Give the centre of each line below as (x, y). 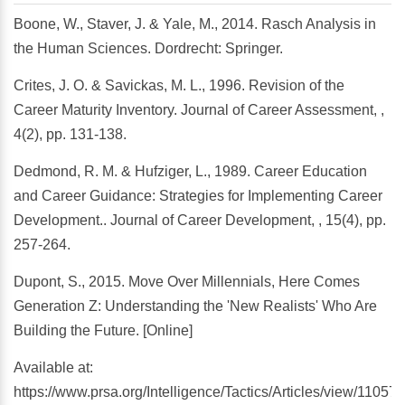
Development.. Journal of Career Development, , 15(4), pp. (200, 221)
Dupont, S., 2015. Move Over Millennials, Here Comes (187, 282)
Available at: (53, 368)
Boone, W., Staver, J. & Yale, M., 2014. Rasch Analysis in (195, 24)
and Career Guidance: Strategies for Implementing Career (198, 196)
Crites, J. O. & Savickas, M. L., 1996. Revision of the (179, 86)
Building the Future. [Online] (103, 331)
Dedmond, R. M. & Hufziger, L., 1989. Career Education (190, 172)
